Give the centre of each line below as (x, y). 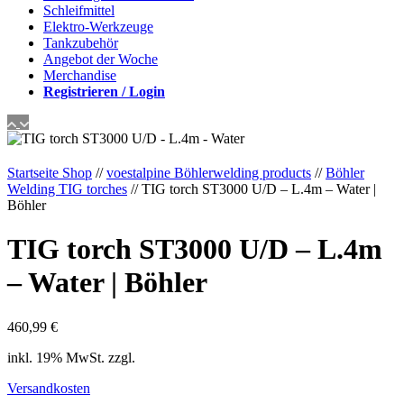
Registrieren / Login (104, 92)
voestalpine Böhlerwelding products (209, 173)
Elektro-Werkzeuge (98, 27)
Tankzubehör (81, 43)
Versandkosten (49, 388)
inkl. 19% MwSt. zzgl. (73, 357)
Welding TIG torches (67, 189)
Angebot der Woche (101, 59)
